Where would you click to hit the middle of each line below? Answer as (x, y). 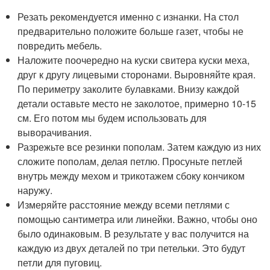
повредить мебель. (60, 46)
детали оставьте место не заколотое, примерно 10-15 (137, 103)
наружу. (35, 190)
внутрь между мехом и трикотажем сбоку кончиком (131, 176)
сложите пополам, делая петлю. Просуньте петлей (130, 161)
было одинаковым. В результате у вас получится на (133, 234)
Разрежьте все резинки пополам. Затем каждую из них (140, 147)
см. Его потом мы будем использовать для (112, 118)
